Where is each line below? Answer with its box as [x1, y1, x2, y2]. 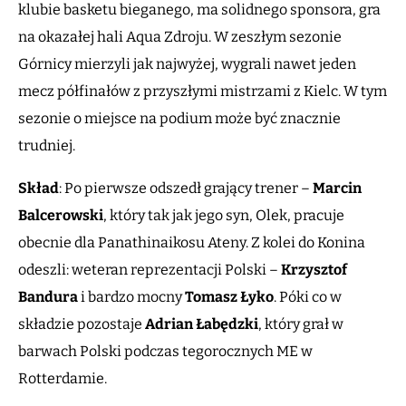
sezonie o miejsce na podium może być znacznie [18, 110, 341, 128]
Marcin [313, 179, 362, 198]
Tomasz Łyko [185, 288, 274, 306]
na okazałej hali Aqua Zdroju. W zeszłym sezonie [18, 28, 342, 46]
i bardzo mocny [78, 288, 185, 306]
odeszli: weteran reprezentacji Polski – [18, 261, 281, 279]
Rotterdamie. [18, 370, 110, 388]
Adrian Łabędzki [145, 315, 258, 333]
